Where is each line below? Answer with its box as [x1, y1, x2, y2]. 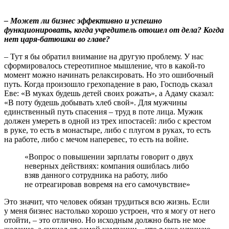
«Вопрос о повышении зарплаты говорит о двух [25, 152, 193, 161]
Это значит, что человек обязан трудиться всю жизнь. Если [4, 197, 210, 206]
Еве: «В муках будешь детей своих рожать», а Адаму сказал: [4, 88, 214, 98]
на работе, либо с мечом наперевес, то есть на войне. [4, 134, 189, 144]
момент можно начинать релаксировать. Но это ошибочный [4, 70, 214, 79]
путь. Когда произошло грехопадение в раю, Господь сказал [4, 79, 213, 88]
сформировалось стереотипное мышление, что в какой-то [4, 61, 205, 70]
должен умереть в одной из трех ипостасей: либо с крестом [4, 116, 211, 125]
